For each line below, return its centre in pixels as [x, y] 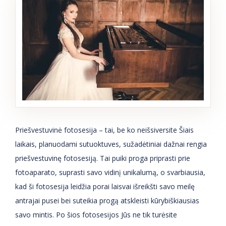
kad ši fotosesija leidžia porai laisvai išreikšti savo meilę [105, 187]
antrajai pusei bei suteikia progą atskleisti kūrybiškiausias [107, 201]
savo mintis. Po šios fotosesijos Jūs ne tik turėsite [96, 215]
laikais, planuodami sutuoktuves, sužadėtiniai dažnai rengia [111, 144]
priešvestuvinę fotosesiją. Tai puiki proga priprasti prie [103, 158]
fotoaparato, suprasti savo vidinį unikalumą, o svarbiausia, [110, 173]
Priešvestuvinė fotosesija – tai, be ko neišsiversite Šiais [104, 130]
